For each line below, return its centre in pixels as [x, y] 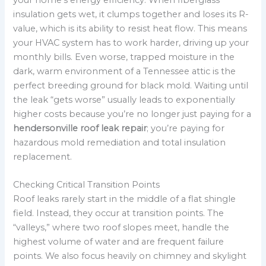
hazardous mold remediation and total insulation [120, 142]
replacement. [43, 156]
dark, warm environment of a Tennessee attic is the [125, 71]
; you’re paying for [186, 128]
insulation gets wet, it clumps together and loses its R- [131, 14]
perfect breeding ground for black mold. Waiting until [131, 85]
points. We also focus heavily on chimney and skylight [130, 256]
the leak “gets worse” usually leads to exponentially [124, 99]
